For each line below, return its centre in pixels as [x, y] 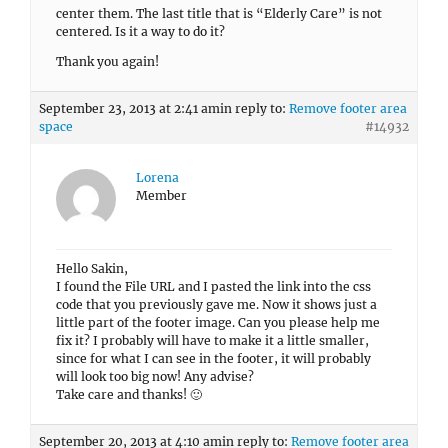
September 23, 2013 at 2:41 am [129, 108]
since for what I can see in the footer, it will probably [213, 358]
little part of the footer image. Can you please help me [218, 322]
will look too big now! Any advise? [155, 376]
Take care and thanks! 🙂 [129, 394]
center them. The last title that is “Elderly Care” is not [219, 13]
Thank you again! [107, 61]
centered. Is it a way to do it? [140, 31]
